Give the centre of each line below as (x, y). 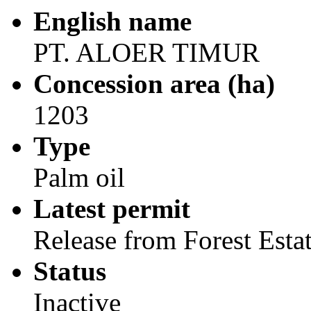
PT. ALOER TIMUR (146, 52)
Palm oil (79, 177)
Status (70, 271)
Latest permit (112, 209)
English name (112, 21)
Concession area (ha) (154, 84)
